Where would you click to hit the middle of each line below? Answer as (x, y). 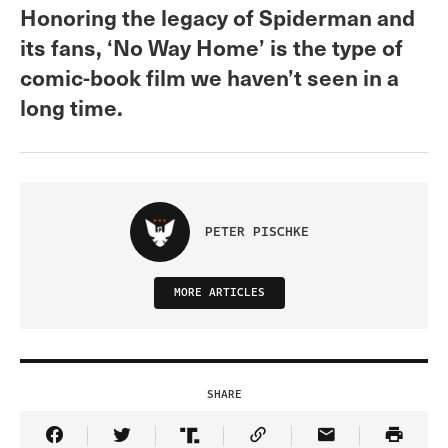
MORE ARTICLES (219, 292)
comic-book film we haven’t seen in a (209, 76)
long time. (71, 106)
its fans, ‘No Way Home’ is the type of (211, 46)
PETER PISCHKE (256, 231)
